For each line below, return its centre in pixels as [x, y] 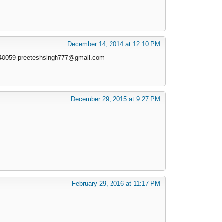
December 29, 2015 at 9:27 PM [115, 99]
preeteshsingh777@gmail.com [61, 57]
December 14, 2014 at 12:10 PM [114, 44]
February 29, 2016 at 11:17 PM [116, 183]
